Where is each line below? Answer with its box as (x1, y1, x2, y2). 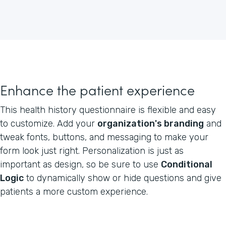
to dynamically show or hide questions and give (24, 172, 221, 184)
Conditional (161, 158, 212, 170)
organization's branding (97, 118, 204, 129)
